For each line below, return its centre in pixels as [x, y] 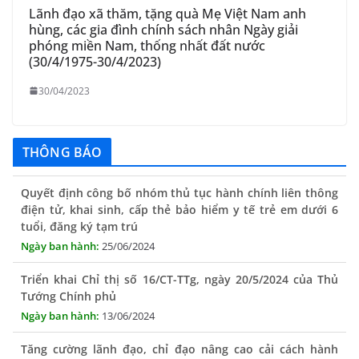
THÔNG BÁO [63, 152]
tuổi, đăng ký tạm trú [79, 207]
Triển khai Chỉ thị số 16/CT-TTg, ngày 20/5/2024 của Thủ [179, 260]
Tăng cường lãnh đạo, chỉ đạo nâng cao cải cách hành [179, 329]
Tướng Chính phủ [69, 276]
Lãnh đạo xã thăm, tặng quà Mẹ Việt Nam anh [167, 13]
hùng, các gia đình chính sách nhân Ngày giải [163, 29]
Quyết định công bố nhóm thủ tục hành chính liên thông [179, 173]
